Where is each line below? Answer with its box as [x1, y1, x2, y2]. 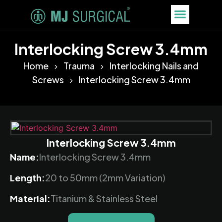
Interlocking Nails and [110, 59, 199, 71]
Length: [10, 171, 45, 183]
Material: [10, 193, 51, 205]
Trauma [63, 59, 95, 71]
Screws [32, 73, 64, 85]
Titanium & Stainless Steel [51, 193, 158, 205]
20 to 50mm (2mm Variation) [45, 171, 166, 183]
